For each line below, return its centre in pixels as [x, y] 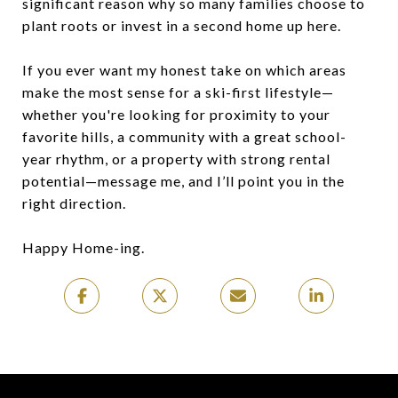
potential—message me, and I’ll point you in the [183, 180]
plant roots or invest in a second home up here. [182, 25]
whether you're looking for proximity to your [176, 114]
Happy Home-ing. [84, 247]
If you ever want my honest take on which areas [184, 69]
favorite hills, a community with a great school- [184, 136]
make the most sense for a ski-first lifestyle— [178, 92]
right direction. [74, 203]
